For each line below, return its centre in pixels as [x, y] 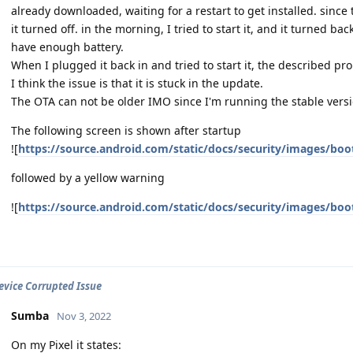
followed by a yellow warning [88, 177]
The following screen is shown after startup [126, 130]
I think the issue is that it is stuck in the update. [137, 83]
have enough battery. [67, 46]
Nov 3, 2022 [84, 316]
